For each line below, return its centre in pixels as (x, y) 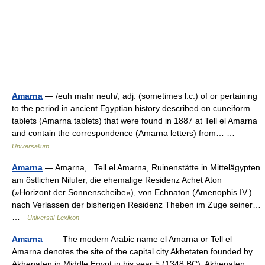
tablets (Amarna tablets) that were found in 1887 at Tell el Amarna (135, 121)
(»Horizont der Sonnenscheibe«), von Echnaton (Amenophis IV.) (132, 192)
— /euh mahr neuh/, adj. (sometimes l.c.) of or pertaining (150, 96)
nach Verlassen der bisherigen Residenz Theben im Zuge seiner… (136, 205)
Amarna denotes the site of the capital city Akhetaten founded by (132, 251)
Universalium (30, 146)
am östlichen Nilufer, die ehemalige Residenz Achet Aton (117, 180)
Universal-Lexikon (53, 218)
